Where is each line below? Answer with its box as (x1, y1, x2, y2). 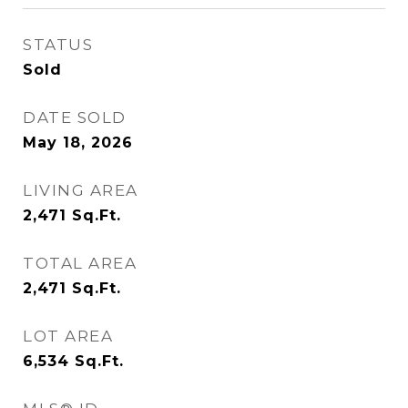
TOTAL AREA (23, 254, 137, 272)
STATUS (23, 36, 93, 54)
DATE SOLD (23, 108, 127, 127)
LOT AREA (23, 327, 113, 345)
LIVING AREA (23, 181, 138, 199)
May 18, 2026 (23, 134, 133, 151)
